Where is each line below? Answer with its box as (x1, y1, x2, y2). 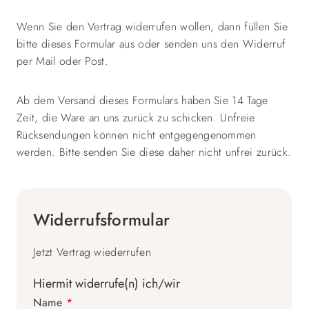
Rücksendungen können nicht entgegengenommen (17, 127, 257, 143)
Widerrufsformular (33, 208, 170, 232)
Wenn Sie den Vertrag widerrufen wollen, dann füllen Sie (17, 19, 288, 34)
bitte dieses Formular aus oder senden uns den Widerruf (17, 36, 286, 52)
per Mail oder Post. (17, 53, 112, 69)
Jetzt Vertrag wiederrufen (33, 244, 151, 260)
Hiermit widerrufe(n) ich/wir (33, 275, 180, 292)
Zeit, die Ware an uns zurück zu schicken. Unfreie (17, 110, 255, 126)
